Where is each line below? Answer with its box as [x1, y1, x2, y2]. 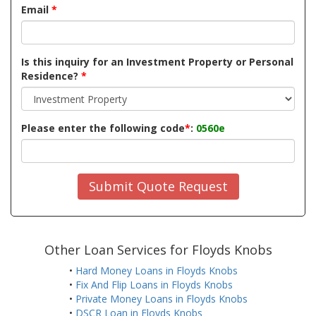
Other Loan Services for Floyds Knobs [44, 241, 272, 259]
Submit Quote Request [88, 178, 228, 195]
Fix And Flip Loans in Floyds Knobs [75, 278, 233, 292]
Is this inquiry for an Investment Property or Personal [21, 55, 293, 68]
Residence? [21, 69, 81, 83]
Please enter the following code [21, 121, 185, 135]
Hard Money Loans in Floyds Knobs [75, 264, 238, 278]
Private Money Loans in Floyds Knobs [75, 292, 248, 306]
